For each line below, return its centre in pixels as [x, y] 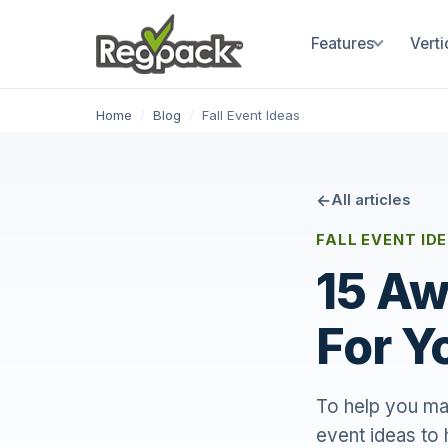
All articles [370, 200]
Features [342, 43]
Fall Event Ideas [251, 115]
